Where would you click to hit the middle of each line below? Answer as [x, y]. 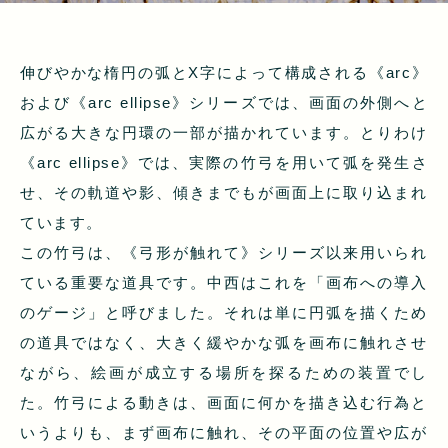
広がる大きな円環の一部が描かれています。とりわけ [224, 133]
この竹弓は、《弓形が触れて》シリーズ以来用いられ [224, 253]
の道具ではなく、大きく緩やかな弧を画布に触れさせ [224, 343]
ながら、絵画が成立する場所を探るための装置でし [224, 373]
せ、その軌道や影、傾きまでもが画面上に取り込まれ [224, 193]
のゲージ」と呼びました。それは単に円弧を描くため [224, 313]
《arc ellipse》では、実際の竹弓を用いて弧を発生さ [224, 163]
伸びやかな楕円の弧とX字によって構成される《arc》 [224, 73]
